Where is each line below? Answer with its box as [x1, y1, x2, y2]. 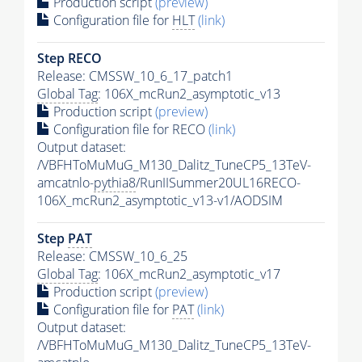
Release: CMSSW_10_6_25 [37, 246, 187, 265]
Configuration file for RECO [50, 120, 208, 138]
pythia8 [94, 173, 136, 192]
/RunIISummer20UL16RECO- [136, 173, 301, 192]
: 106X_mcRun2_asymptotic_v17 [98, 264, 280, 283]
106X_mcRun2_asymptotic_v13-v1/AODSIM [37, 191, 283, 209]
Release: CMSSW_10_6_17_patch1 [37, 66, 233, 85]
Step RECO [37, 48, 102, 67]
